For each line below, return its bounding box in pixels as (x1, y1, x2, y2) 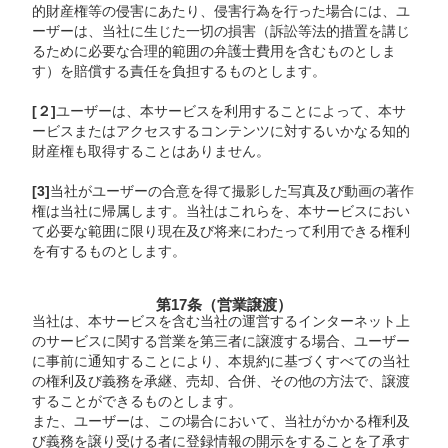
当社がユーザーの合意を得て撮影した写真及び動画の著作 (50, 183, 415, 199)
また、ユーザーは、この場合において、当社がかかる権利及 (32, 414, 411, 429)
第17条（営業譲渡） (156, 296, 292, 313)
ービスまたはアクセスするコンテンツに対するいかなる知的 (32, 123, 411, 139)
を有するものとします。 (32, 243, 187, 259)
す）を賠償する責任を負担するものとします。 (32, 63, 327, 79)
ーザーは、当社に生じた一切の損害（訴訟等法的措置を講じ (32, 23, 411, 39)
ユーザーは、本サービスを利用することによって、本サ (56, 103, 407, 119)
